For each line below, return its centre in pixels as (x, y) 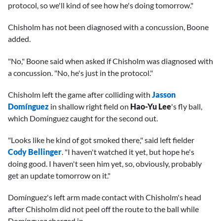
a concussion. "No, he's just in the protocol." (80, 73)
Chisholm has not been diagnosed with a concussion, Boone (108, 27)
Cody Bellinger (35, 151)
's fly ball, (187, 106)
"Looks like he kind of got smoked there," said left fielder (101, 140)
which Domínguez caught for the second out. (83, 118)
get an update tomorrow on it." (59, 175)
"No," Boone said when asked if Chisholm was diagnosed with (110, 61)
